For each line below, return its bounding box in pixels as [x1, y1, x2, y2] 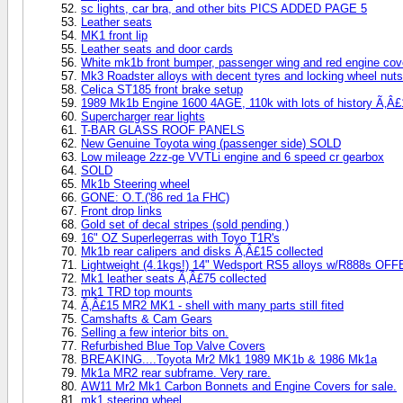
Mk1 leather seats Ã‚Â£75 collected [81, 271, 266, 285]
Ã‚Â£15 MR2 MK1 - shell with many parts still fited [81, 298, 344, 312]
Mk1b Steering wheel [81, 176, 190, 191]
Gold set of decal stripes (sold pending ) [81, 217, 289, 231]
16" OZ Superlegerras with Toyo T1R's [81, 230, 280, 245]
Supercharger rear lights [81, 109, 205, 123]
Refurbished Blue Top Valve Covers [81, 338, 265, 353]
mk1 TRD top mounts [81, 284, 193, 299]
